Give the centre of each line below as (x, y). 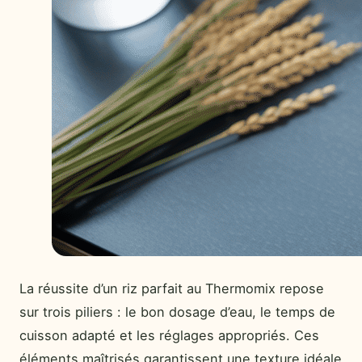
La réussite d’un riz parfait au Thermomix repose (172, 288)
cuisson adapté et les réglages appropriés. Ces (169, 335)
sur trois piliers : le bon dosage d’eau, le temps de (177, 311)
